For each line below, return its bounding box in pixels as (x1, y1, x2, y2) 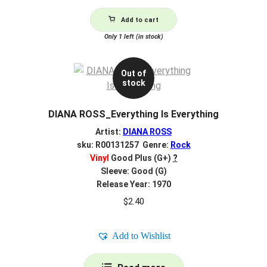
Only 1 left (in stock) (104, 33, 163, 41)
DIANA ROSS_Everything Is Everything (48, 108, 219, 120)
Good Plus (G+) (108, 153, 171, 163)
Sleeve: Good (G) (100, 166, 167, 176)
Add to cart (121, 16, 159, 24)
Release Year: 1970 (96, 179, 171, 189)
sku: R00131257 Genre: (76, 139, 170, 150)
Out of (121, 69, 146, 79)
